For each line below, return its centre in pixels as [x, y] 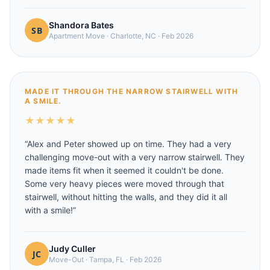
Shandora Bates [81, 25]
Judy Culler [72, 249]
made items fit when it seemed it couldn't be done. [124, 170]
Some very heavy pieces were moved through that [124, 184]
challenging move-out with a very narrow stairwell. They [135, 157]
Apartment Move [77, 36]
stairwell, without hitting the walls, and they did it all [126, 197]
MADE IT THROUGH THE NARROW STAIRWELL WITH [132, 91]
